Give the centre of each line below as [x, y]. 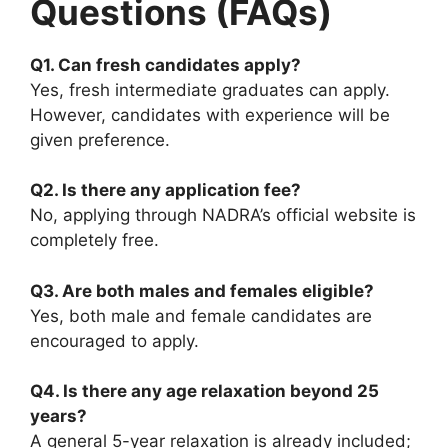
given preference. [100, 139]
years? [58, 416]
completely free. [94, 240]
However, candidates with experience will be [210, 114]
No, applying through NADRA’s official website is [223, 215]
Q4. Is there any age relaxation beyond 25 [204, 391]
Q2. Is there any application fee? [165, 190]
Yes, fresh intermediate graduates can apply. [210, 89]
